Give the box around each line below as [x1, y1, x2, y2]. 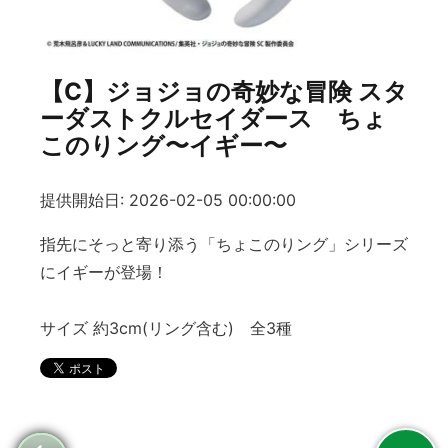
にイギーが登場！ [40, 262, 168, 283]
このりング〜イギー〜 [40, 131, 287, 160]
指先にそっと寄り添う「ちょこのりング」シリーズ [40, 234, 408, 255]
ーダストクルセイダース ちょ [40, 104, 387, 133]
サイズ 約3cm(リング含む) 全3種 [40, 318, 292, 339]
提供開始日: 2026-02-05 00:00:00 [40, 190, 296, 211]
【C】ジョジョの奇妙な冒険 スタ [40, 77, 408, 106]
